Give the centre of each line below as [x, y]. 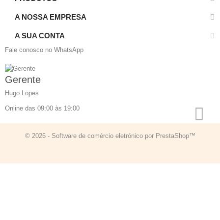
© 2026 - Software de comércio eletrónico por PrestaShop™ [110, 136]
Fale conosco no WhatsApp [44, 50]
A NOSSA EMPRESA [51, 17]
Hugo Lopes [22, 93]
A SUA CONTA [40, 36]
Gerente [23, 80]
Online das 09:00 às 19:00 [43, 108]
